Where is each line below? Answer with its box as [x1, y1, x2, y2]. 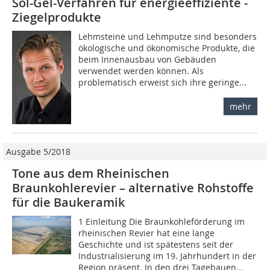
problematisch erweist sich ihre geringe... [78, 76, 247, 88]
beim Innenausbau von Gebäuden [78, 53, 217, 65]
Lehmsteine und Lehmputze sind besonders [78, 30, 257, 42]
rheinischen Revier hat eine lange [78, 227, 215, 239]
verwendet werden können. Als [78, 64, 204, 77]
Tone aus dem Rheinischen [12, 165, 169, 181]
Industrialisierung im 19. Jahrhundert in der [78, 250, 257, 262]
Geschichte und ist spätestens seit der [78, 238, 234, 250]
